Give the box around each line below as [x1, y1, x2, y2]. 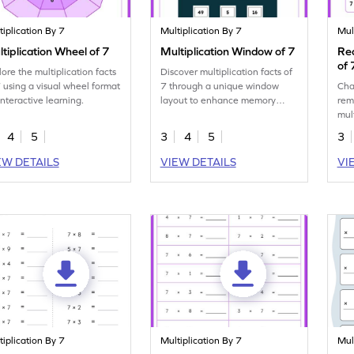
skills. [160, 109, 183, 121]
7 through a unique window [160, 81, 280, 92]
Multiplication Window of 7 [160, 45, 296, 58]
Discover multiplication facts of [160, 66, 293, 78]
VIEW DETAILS [160, 156, 236, 169]
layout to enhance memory [160, 95, 277, 107]
